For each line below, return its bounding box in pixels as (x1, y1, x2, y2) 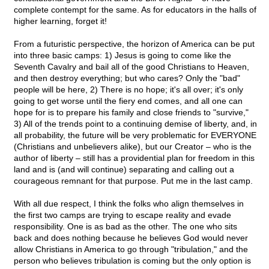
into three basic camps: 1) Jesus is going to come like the (14, 50, 231, 61)
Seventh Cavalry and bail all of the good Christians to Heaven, (14, 62, 249, 72)
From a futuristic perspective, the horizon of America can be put (14, 39, 255, 49)
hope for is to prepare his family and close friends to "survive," (14, 107, 249, 118)
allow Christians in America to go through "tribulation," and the (14, 244, 248, 255)
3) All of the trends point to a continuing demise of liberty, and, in (14, 119, 257, 129)
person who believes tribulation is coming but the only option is (14, 256, 251, 266)
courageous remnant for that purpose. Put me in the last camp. (14, 176, 253, 186)
